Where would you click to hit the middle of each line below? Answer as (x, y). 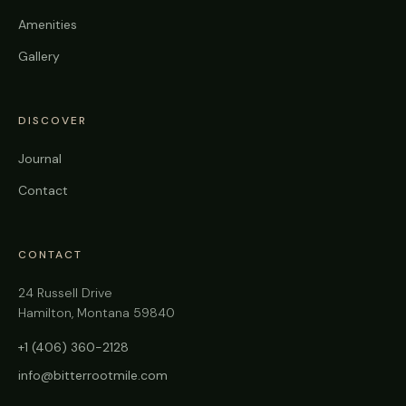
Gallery (39, 57)
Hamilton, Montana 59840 (97, 313)
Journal (40, 159)
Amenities (48, 25)
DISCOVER (53, 121)
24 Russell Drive (65, 293)
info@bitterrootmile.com (93, 376)
